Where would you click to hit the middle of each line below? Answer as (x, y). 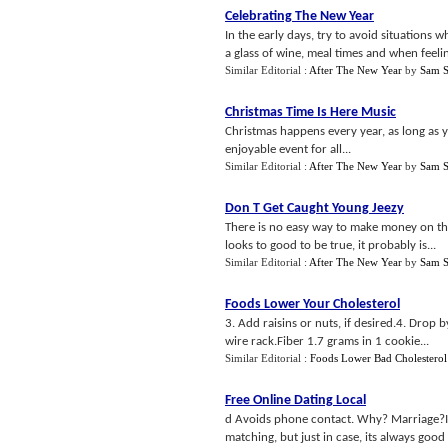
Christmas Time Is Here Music (310, 112)
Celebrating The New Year (299, 16)
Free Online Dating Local (295, 400)
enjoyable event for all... (288, 149)
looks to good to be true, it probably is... (330, 245)
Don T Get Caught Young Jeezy (314, 208)
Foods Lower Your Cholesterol (312, 304)
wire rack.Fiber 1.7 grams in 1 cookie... (327, 341)
